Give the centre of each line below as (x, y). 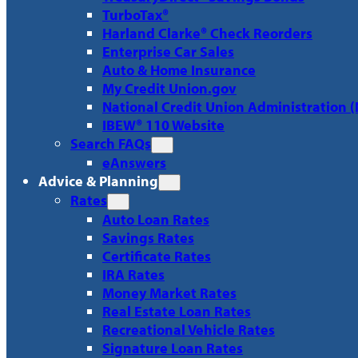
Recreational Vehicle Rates (189, 329)
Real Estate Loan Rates (177, 311)
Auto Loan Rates (156, 219)
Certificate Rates (157, 256)
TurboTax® (135, 14)
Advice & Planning (98, 181)
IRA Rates (133, 274)
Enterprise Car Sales (168, 51)
